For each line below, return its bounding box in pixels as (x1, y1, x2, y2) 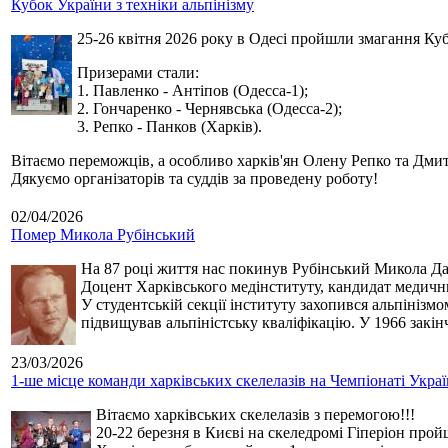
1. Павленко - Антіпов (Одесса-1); (77, 82, 308, 100)
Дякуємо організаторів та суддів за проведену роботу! (11, 170, 378, 188)
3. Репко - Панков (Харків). (77, 118, 262, 136)
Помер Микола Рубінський (11, 226, 195, 244)
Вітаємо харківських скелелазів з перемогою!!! (96, 406, 415, 424)
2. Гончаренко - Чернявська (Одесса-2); (77, 100, 342, 118)
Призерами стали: (77, 64, 199, 82)
